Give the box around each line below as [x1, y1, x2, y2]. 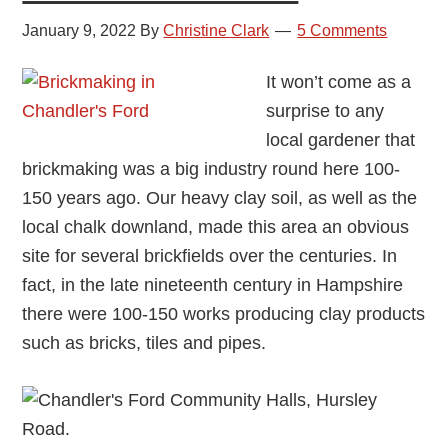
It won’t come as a [266, 72, 412, 93]
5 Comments [297, 22, 388, 40]
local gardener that [266, 130, 416, 151]
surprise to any [266, 101, 385, 122]
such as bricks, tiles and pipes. [22, 333, 267, 354]
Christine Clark [163, 22, 270, 40]
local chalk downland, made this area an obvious [22, 217, 410, 238]
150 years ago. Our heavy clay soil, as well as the [22, 188, 418, 209]
